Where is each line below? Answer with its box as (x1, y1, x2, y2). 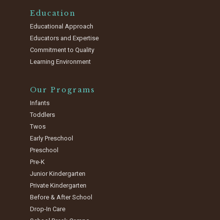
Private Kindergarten (30, 182, 87, 190)
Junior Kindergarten (30, 170, 86, 178)
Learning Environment (30, 58, 91, 66)
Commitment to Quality (30, 46, 95, 54)
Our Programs (30, 85, 96, 95)
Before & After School (30, 193, 93, 201)
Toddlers (30, 111, 55, 119)
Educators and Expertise (30, 34, 99, 42)
